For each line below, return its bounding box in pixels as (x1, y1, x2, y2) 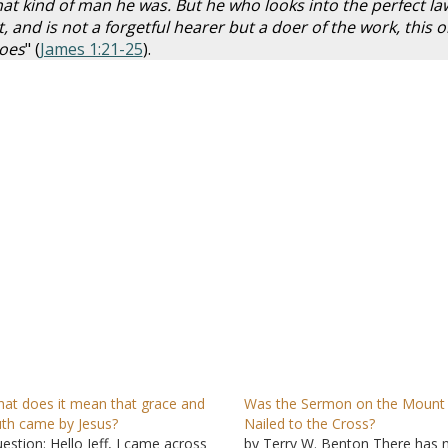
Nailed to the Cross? (244, 413, 376, 433)
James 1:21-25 (39, 37, 143, 60)
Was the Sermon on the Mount (244, 393, 446, 413)
